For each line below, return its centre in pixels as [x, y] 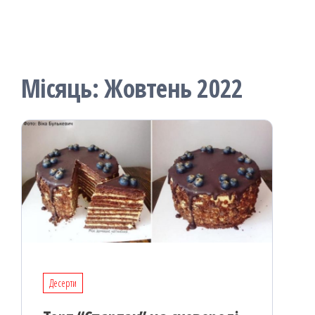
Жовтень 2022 [174, 88]
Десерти [63, 283]
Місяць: [63, 88]
